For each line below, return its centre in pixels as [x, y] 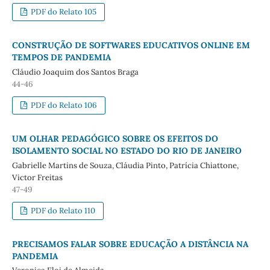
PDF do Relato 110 [62, 210]
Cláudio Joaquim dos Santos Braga [75, 72]
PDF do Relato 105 [63, 11]
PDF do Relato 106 [63, 105]
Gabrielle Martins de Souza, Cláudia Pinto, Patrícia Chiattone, [125, 165]
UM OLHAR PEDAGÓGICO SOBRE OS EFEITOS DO [115, 138]
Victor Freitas [37, 177]
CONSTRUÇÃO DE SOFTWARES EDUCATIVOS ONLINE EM [131, 45]
